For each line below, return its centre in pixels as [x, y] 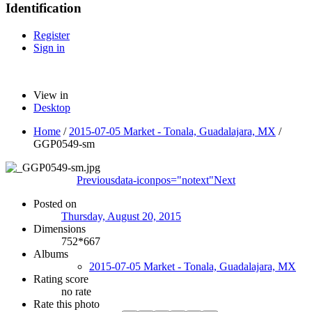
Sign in [49, 47]
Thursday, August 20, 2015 [121, 216]
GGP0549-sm [64, 143]
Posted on [55, 203]
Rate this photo [67, 304]
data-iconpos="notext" [164, 180]
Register [52, 35]
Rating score [61, 279]
